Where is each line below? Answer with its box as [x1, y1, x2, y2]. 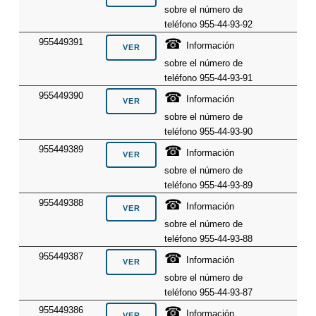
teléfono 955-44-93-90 [164, 126, 253, 137]
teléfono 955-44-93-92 [164, 18, 253, 30]
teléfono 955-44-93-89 [164, 179, 253, 190]
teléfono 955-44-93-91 [164, 72, 253, 83]
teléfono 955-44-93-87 [164, 286, 253, 298]
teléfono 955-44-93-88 [164, 233, 253, 244]
